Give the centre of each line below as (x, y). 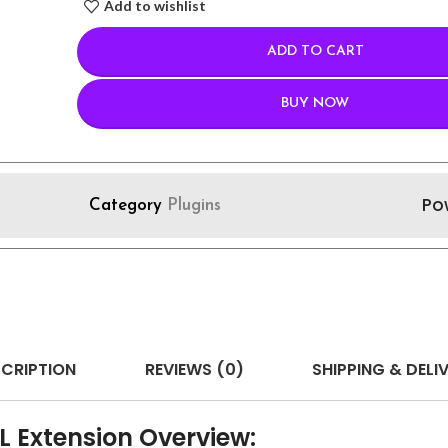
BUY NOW (315, 103)
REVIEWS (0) (194, 369)
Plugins (193, 205)
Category (125, 205)
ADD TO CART (315, 51)
